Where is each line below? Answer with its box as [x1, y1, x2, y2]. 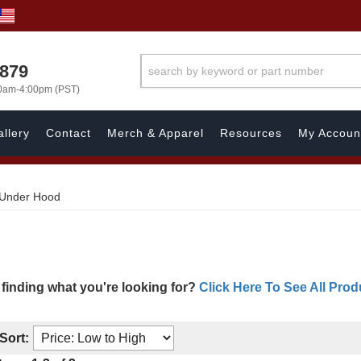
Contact [46, 127, 91, 139]
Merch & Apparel [107, 127, 204, 139]
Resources [220, 127, 282, 139]
